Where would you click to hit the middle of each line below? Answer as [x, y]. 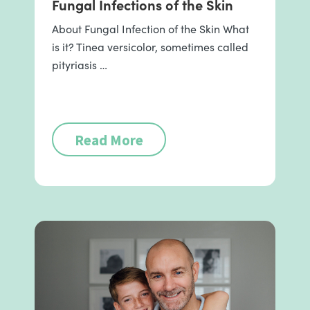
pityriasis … [80, 65]
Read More [109, 140]
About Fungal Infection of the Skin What [151, 29]
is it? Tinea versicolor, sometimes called [150, 47]
